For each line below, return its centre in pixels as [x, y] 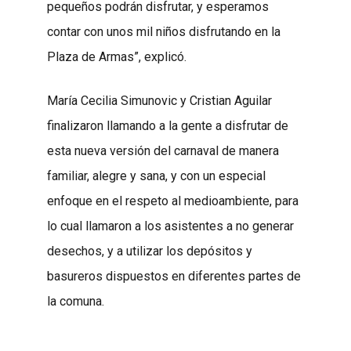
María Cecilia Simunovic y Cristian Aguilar [159, 100]
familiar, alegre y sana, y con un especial [156, 175]
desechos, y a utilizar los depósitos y [150, 251]
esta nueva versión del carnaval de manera [163, 150]
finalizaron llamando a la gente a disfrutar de [168, 125]
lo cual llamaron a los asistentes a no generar [170, 226]
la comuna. [76, 301]
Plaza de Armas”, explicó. [117, 56]
